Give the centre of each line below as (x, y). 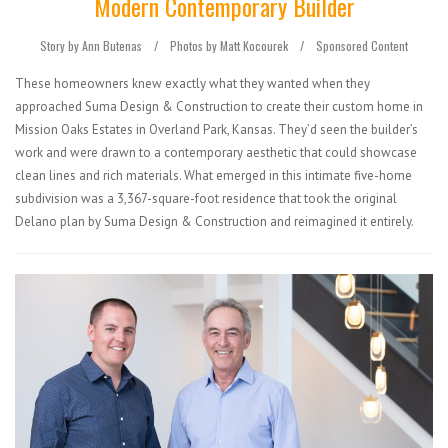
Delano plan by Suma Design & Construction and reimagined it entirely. (214, 221)
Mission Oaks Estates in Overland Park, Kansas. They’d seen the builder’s (216, 129)
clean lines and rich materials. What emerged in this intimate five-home (213, 175)
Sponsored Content (362, 45)
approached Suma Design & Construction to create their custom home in (219, 106)
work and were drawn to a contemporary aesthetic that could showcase (216, 152)
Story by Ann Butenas (91, 45)
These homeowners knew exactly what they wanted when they (192, 83)
